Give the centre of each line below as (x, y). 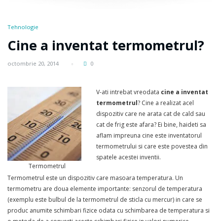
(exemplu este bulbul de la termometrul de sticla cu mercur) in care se (105, 199)
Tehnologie (23, 27)
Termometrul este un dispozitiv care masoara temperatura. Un (95, 178)
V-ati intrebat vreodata (129, 92)
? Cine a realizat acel (166, 103)
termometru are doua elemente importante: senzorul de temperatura (105, 188)
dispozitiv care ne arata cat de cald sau (151, 114)
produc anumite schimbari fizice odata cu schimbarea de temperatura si (109, 210)
